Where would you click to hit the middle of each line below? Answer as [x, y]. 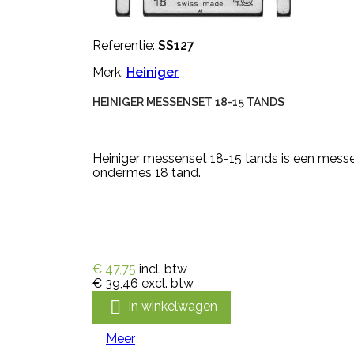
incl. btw [163, 269]
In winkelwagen [173, 307]
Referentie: [125, 45]
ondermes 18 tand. [147, 173]
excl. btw [168, 283]
